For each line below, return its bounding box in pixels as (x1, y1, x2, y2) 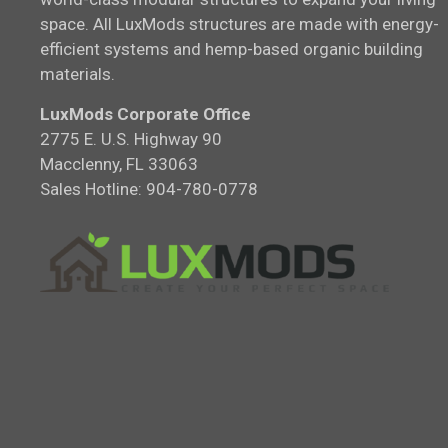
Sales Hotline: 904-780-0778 (39, 179, 258, 199)
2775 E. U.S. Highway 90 (39, 129, 222, 149)
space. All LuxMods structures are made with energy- (39, 14, 439, 34)
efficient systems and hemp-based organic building (39, 39, 423, 59)
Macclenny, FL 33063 (39, 154, 198, 174)
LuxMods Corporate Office (39, 104, 251, 124)
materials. (39, 64, 115, 84)
